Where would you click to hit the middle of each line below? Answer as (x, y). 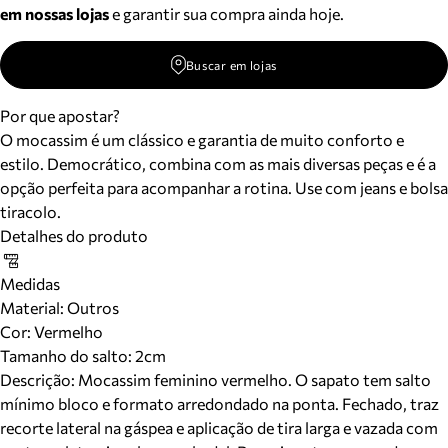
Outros (91, 307)
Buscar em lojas (231, 65)
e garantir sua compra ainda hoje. (226, 13)
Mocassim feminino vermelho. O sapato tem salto (254, 379)
